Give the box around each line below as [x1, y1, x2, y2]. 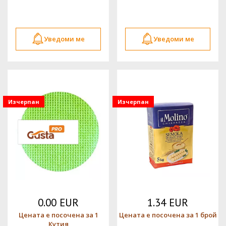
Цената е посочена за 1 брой [119, 210, 217, 219]
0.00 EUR [38, 195, 79, 209]
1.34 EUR [147, 195, 188, 209]
